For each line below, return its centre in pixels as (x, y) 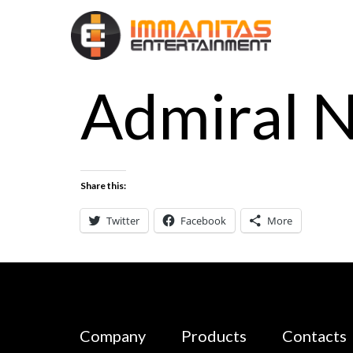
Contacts (314, 335)
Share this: (103, 186)
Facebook (203, 221)
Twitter (123, 221)
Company (113, 335)
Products (214, 335)
